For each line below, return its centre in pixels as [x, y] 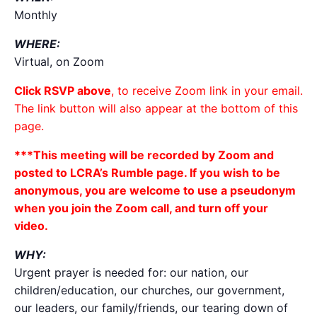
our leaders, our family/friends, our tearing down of [151, 307]
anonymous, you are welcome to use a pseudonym [155, 190]
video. [31, 225]
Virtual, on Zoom [59, 61]
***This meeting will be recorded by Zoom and [144, 155]
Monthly [36, 15]
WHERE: [37, 44]
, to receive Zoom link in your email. [207, 90]
